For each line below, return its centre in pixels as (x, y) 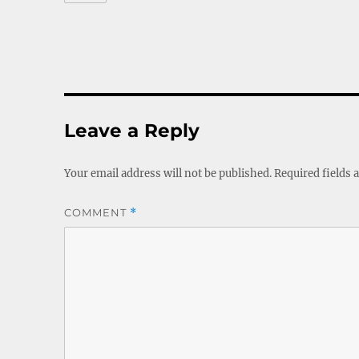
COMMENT (97, 212)
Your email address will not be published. (168, 173)
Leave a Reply (132, 130)
